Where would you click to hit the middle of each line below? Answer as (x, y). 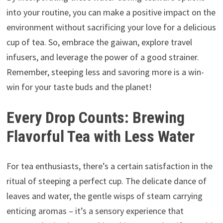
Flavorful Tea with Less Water (100, 136)
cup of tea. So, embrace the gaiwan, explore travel (99, 42)
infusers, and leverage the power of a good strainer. (103, 57)
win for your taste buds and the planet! (79, 87)
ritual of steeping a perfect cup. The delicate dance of (106, 181)
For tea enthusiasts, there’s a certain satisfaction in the (109, 166)
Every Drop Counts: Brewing (95, 117)
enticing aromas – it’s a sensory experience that (95, 211)
